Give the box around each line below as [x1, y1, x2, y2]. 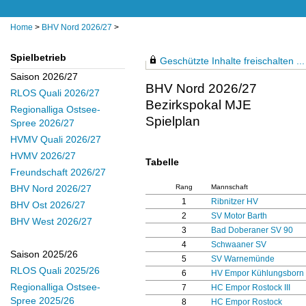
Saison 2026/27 [10, 72, 78, 82]
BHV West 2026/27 [10, 217, 92, 227]
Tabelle [145, 157, 179, 167]
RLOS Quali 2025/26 [10, 266, 100, 276]
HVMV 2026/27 [10, 151, 76, 161]
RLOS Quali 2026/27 [10, 88, 100, 98]
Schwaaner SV [211, 240, 266, 249]
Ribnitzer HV [211, 197, 258, 206]
